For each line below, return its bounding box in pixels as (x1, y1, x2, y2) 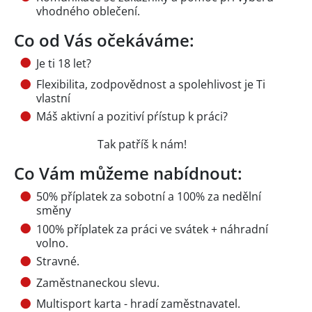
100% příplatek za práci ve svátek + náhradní (36, 221, 268, 237)
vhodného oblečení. (36, 3, 140, 19)
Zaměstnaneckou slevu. (36, 274, 159, 290)
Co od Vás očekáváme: (14, 28, 194, 52)
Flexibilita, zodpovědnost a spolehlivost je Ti (36, 76, 265, 92)
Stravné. (36, 253, 79, 270)
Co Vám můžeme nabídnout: (14, 162, 242, 185)
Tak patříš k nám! (14, 136, 187, 153)
